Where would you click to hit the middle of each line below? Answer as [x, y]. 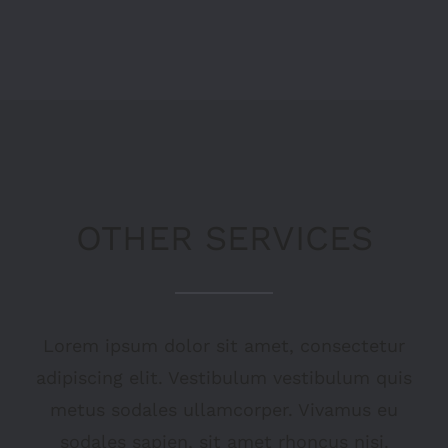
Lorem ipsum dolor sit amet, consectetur [224, 346]
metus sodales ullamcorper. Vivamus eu [224, 410]
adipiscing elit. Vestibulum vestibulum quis [224, 378]
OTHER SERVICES [224, 238]
